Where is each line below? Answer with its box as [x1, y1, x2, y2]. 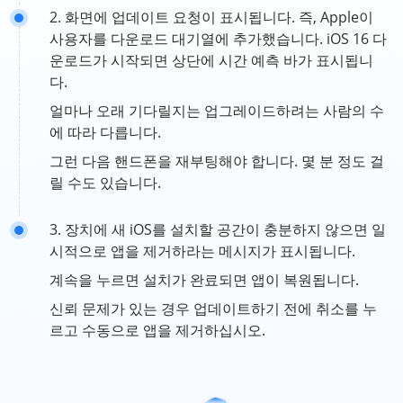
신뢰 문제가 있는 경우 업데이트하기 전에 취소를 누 [49, 299, 377, 318]
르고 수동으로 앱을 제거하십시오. [49, 320, 265, 340]
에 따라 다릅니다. [49, 122, 161, 142]
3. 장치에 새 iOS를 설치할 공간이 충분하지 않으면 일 [49, 219, 386, 239]
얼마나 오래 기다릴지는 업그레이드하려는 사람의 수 [49, 101, 384, 121]
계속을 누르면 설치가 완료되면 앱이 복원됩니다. [49, 270, 359, 290]
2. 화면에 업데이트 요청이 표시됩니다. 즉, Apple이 [49, 7, 373, 27]
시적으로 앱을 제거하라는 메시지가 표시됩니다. [49, 241, 355, 261]
